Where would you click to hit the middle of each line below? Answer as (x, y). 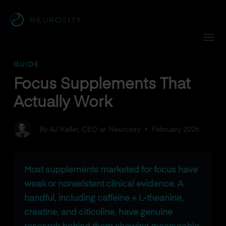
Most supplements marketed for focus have (111, 170)
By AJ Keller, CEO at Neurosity (90, 130)
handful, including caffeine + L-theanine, (104, 199)
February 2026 (175, 130)
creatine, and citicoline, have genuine (98, 213)
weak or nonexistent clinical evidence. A (103, 184)
